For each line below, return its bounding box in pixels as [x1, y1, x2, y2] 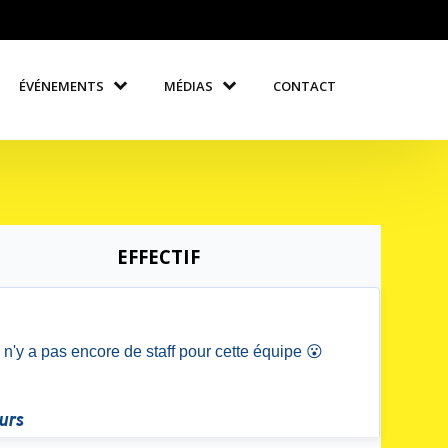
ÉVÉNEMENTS [19, 76, 105, 95]
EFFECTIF [116, 243, 200, 269]
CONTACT [273, 76, 337, 95]
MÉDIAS [164, 76, 214, 95]
